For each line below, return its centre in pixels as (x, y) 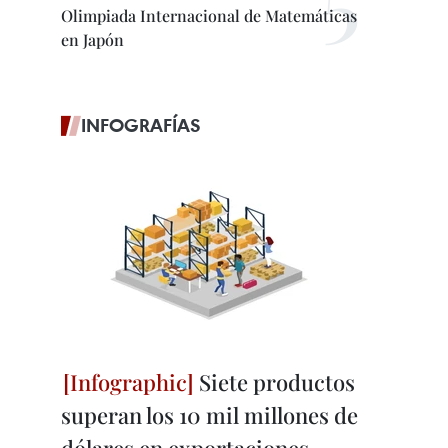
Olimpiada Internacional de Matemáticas (209, 15)
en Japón (92, 39)
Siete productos (274, 382)
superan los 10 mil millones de (209, 415)
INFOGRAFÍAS (141, 125)
